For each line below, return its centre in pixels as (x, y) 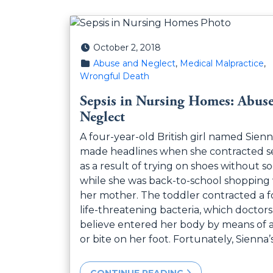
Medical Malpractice (222, 63)
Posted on (101, 47)
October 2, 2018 (127, 48)
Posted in (100, 63)
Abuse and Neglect (134, 63)
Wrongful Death (115, 76)
